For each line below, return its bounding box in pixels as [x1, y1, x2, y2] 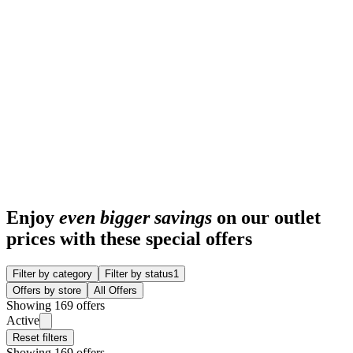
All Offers [94, 284, 137, 296]
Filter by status [105, 267, 173, 280]
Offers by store [13, 284, 81, 296]
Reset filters [13, 331, 68, 344]
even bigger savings [59, 207, 212, 229]
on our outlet [212, 207, 321, 229]
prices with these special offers [6, 229, 252, 250]
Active [6, 313, 39, 327]
